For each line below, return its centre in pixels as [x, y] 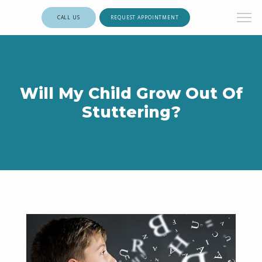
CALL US [68, 17]
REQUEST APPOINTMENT [145, 17]
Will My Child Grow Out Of [131, 93]
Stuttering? [131, 112]
